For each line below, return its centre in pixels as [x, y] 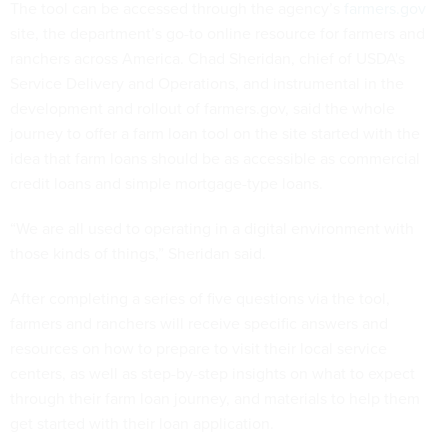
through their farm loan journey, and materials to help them [215, 398]
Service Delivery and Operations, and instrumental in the [207, 83]
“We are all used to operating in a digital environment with [212, 228]
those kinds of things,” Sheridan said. [140, 253]
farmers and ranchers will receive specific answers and [199, 323]
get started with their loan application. [142, 423]
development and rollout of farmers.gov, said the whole [202, 108]
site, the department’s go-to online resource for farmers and [217, 33]
